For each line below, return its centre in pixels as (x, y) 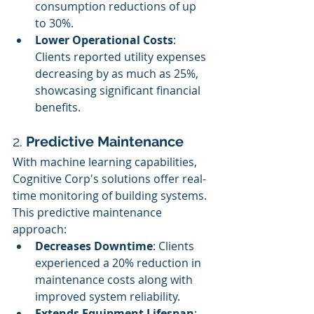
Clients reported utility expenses (122, 57)
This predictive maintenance (89, 212)
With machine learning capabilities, (106, 162)
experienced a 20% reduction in (120, 263)
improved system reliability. (108, 296)
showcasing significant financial (119, 90)
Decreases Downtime (94, 246)
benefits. (58, 107)
